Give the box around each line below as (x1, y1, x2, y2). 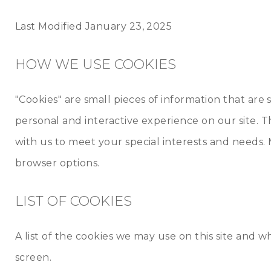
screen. (15, 252, 52, 263)
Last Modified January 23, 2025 (15, 21, 172, 32)
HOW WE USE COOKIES (15, 56, 176, 73)
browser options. (15, 157, 100, 169)
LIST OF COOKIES (15, 193, 132, 209)
